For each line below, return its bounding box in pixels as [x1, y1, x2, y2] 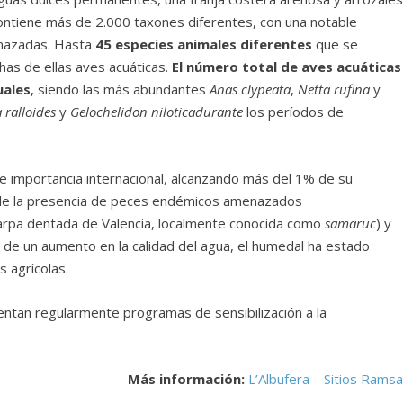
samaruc [325, 214, 377, 233]
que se [312, 35, 359, 54]
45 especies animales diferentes [95, 35, 313, 54]
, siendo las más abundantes [31, 80, 210, 99]
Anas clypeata [210, 80, 291, 99]
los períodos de [243, 103, 345, 121]
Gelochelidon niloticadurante [70, 103, 244, 121]
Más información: [128, 370, 246, 389]
